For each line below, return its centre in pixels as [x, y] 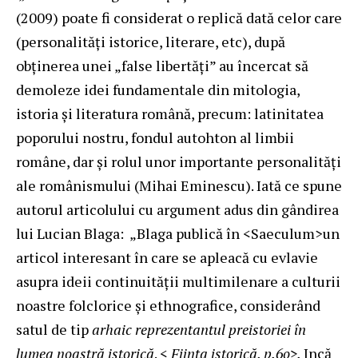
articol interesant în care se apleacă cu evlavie [167, 257]
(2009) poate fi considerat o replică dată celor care [179, 17]
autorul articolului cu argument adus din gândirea [177, 209]
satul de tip [54, 329]
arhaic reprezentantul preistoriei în [199, 329]
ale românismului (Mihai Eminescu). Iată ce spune [179, 185]
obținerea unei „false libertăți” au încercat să [162, 65]
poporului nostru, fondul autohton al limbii [155, 137]
